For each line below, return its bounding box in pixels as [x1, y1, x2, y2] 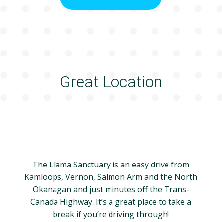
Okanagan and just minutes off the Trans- [32, 183, 189, 195]
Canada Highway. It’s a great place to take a [30, 196, 192, 207]
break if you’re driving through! [53, 208, 169, 220]
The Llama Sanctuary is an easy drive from [32, 159, 190, 170]
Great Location [59, 72, 162, 91]
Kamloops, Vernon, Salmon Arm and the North [24, 171, 198, 182]
